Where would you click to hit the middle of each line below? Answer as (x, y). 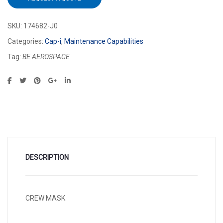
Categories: (26, 42)
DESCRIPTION (47, 158)
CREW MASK (45, 198)
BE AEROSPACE (46, 57)
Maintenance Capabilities (104, 42)
